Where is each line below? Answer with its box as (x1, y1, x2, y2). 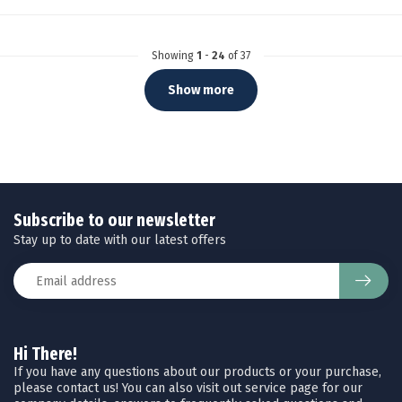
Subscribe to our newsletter (13, 210, 215, 232)
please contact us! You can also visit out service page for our (13, 380, 363, 397)
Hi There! (13, 344, 77, 365)
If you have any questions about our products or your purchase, (13, 364, 381, 380)
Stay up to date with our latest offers (13, 232, 226, 249)
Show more (168, 83, 234, 99)
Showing (152, 49, 197, 63)
